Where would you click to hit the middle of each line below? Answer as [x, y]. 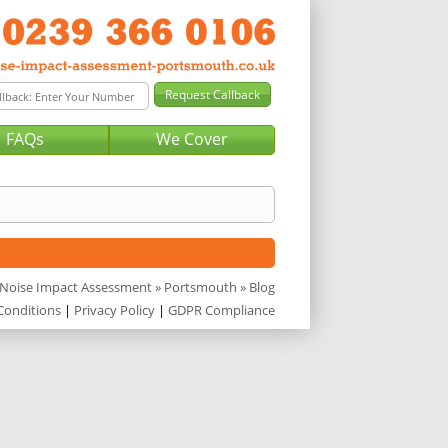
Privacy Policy [114, 310]
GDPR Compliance [221, 310]
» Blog [256, 287]
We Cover [191, 139]
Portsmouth [200, 287]
